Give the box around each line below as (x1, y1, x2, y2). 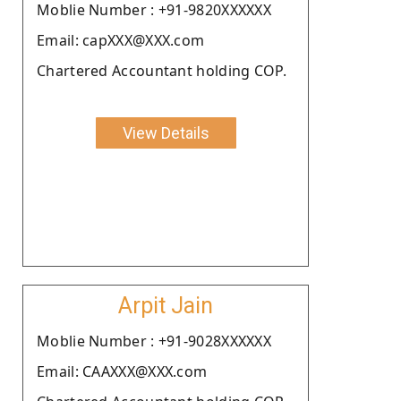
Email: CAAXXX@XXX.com (37, 361, 208, 381)
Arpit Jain (118, 292, 213, 319)
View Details (122, 123, 209, 142)
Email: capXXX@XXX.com (37, 30, 205, 50)
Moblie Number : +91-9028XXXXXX (37, 330, 271, 351)
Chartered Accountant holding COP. (37, 60, 286, 81)
